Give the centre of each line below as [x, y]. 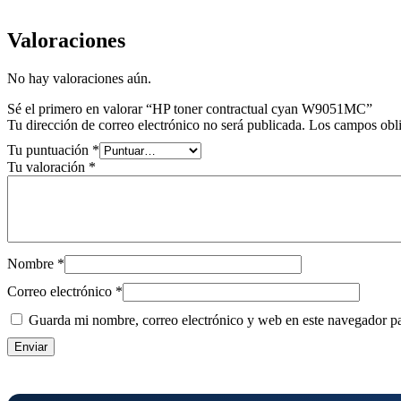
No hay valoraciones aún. [79, 79]
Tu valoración [48, 167]
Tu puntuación [50, 150]
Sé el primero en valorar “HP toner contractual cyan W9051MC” [190, 109]
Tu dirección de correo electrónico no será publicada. [156, 125]
